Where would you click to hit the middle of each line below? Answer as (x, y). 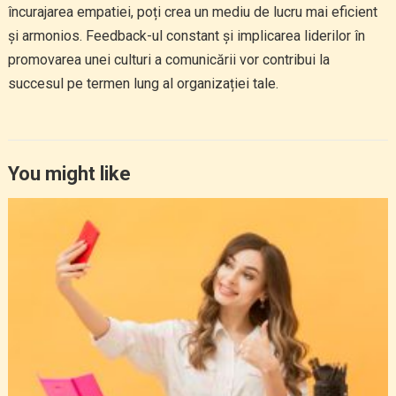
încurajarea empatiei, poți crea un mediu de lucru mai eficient (192, 12)
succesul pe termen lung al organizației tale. (143, 84)
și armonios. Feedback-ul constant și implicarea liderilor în (186, 36)
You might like (69, 174)
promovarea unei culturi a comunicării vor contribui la (168, 60)
